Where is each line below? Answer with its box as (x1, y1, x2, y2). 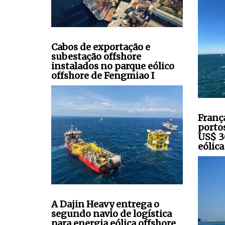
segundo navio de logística (51, 207, 172, 219)
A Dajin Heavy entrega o (51, 198, 159, 210)
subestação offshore (51, 51, 141, 63)
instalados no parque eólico (51, 60, 174, 72)
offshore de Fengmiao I (51, 70, 155, 82)
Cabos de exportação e (51, 41, 150, 53)
